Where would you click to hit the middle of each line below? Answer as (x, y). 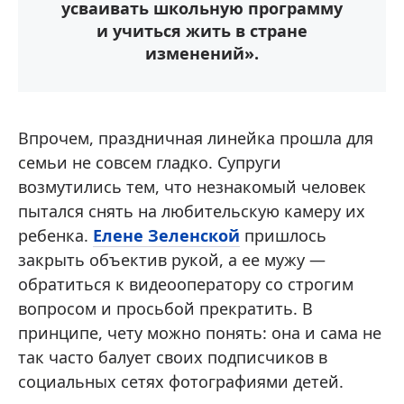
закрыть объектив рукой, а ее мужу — (172, 260)
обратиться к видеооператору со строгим (186, 284)
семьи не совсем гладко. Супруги (150, 162)
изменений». (202, 53)
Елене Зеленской (166, 235)
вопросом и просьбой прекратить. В (165, 308)
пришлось (283, 235)
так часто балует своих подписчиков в (173, 357)
